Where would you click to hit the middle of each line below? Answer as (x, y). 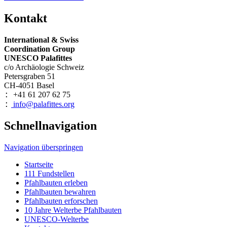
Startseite (39, 165)
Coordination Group (40, 49)
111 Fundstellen (49, 174)
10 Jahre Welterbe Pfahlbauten (73, 210)
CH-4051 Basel (29, 85)
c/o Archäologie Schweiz (44, 67)
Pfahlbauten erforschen (61, 201)
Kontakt (26, 18)
